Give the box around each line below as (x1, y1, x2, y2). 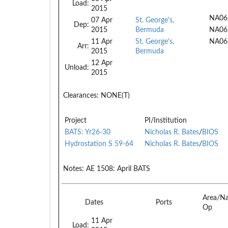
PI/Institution (145, 117, 187, 124)
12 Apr (91, 59, 112, 67)
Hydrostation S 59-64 (65, 140, 133, 148)
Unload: (65, 64, 89, 71)
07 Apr (91, 16, 112, 24)
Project (65, 117, 87, 124)
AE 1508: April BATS (84, 165, 150, 173)
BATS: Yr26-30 (65, 128, 110, 136)
